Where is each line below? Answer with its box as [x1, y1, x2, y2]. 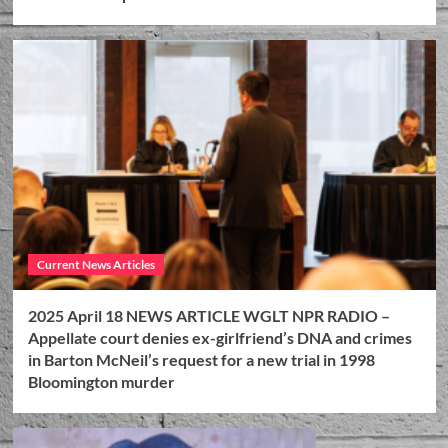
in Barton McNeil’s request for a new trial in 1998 [27, 349, 375, 369]
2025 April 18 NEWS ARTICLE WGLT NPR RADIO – [27, 305, 390, 325]
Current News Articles [36, 256, 155, 272]
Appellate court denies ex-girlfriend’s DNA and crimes [27, 327, 412, 347]
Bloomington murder [27, 371, 175, 391]
